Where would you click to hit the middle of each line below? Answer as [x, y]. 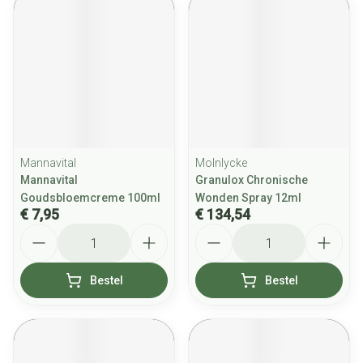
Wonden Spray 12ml [248, 198]
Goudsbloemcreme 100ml [90, 198]
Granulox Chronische [252, 180]
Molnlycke [221, 163]
